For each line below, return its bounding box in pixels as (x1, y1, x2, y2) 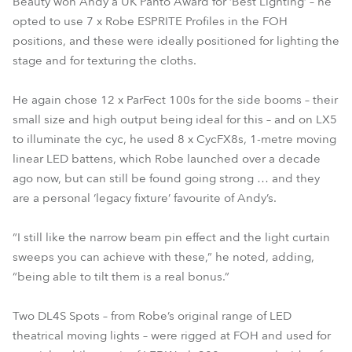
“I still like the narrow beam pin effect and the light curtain (13, 229, 330, 245)
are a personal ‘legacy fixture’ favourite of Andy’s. (13, 190, 277, 206)
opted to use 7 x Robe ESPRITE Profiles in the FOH (13, 13, 288, 29)
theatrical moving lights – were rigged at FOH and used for (13, 328, 331, 343)
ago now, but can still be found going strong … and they (13, 170, 320, 186)
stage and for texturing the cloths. (13, 53, 196, 68)
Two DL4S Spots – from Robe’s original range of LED (13, 308, 291, 324)
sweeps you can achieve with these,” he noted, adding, (13, 249, 314, 265)
